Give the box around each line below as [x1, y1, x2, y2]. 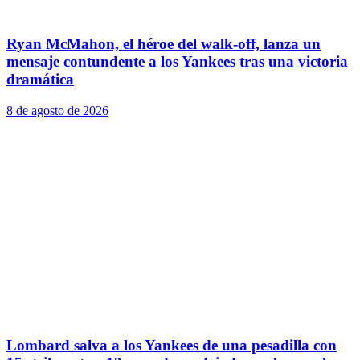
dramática [6, 70, 74, 88]
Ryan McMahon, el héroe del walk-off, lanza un [6, 35, 321, 52]
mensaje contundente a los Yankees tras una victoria [6, 52, 348, 70]
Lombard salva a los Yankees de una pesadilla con [6, 337, 337, 354]
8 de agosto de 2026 [6, 103, 108, 117]
